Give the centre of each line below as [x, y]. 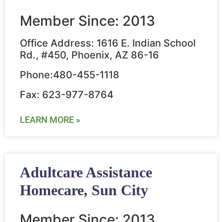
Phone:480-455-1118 [70, 75]
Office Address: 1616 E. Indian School [108, 43]
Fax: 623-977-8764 [67, 95]
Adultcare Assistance [86, 172]
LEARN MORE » [50, 120]
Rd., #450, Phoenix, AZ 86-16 [89, 55]
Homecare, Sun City [84, 190]
